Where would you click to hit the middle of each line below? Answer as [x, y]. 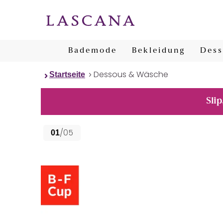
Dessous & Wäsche [131, 74]
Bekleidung [159, 51]
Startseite [67, 74]
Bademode [93, 51]
